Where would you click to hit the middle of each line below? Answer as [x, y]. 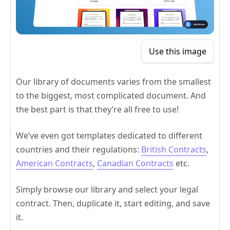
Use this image [178, 51]
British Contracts [174, 149]
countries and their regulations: [79, 149]
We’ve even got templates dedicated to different [109, 135]
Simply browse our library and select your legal [107, 189]
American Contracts [54, 163]
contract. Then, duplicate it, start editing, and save [113, 203]
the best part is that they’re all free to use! [97, 109]
